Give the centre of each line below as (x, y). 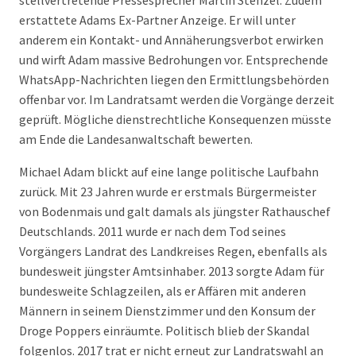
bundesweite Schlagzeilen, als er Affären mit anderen (163, 291)
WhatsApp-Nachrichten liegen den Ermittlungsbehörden (174, 79)
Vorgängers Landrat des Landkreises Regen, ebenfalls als (173, 251)
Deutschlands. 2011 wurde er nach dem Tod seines (153, 231)
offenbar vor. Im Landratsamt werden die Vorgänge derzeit (177, 99)
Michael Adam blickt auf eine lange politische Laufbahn (169, 172)
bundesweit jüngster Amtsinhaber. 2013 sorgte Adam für (172, 271)
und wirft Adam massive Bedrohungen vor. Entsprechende (174, 60)
